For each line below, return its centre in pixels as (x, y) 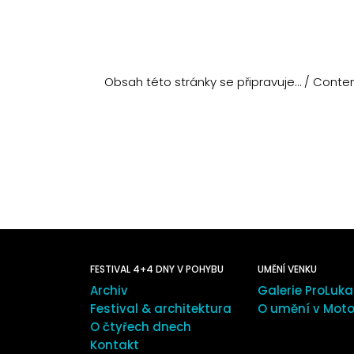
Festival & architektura (161, 308)
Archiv (109, 290)
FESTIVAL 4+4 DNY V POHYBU (157, 269)
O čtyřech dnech (141, 326)
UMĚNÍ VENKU (288, 269)
